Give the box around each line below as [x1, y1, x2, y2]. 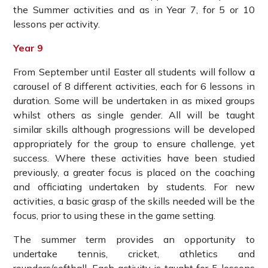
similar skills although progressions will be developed [13, 123, 255, 136]
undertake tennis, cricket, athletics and [13, 248, 255, 260]
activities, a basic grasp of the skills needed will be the [13, 195, 255, 208]
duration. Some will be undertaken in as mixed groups [13, 95, 255, 107]
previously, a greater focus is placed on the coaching [13, 166, 255, 179]
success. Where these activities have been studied [13, 152, 255, 165]
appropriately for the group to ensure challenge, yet [13, 138, 255, 150]
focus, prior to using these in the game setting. [13, 209, 216, 222]
